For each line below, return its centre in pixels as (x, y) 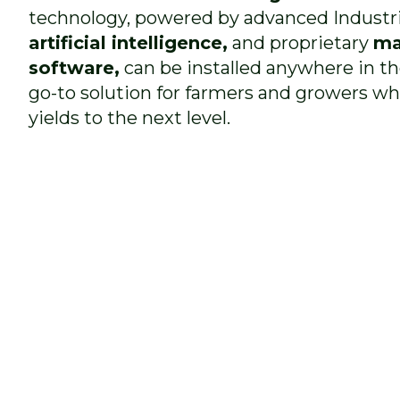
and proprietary (300, 43)
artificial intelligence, (128, 43)
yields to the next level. (129, 118)
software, (74, 68)
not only (174, 358)
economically (96, 379)
